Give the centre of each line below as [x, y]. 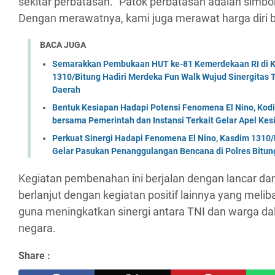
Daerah [66, 89]
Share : [34, 255]
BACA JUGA [63, 45]
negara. [37, 228]
